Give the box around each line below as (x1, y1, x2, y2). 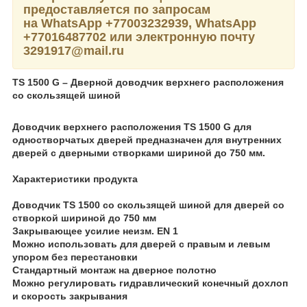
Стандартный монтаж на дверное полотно (12, 264, 217, 275)
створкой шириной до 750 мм (12, 212, 156, 223)
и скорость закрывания (12, 290, 127, 302)
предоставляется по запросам (23, 2, 210, 16)
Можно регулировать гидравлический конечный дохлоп (12, 277, 288, 288)
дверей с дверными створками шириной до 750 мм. (12, 147, 265, 158)
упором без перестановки (12, 251, 138, 262)
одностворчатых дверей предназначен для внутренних (12, 134, 282, 145)
